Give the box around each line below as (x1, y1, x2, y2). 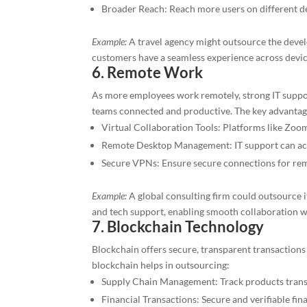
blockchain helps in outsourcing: (92, 259, 230, 271)
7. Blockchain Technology (92, 217, 265, 236)
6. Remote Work (92, 63, 204, 82)
